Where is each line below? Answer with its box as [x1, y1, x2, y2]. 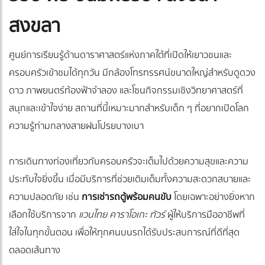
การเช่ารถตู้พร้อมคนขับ [79, 189, 174, 205]
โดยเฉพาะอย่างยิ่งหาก [174, 189, 255, 205]
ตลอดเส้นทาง [9, 243, 60, 258]
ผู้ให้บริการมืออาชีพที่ [167, 207, 245, 223]
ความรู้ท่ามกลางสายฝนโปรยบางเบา [9, 118, 144, 134]
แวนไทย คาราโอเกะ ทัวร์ [76, 207, 167, 223]
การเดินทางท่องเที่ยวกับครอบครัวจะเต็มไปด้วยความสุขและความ [9, 154, 248, 170]
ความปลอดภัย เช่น [9, 189, 79, 205]
